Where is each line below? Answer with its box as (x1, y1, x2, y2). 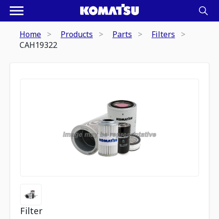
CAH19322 (20, 40, 57, 50)
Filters (152, 29, 175, 40)
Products (61, 29, 93, 40)
